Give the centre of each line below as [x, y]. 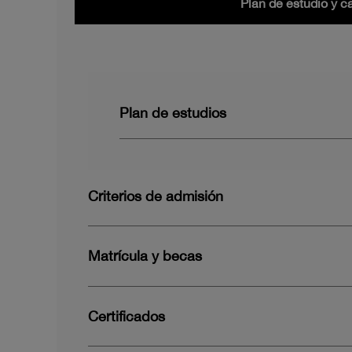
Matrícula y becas [145, 256]
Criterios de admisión [156, 196]
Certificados [126, 316]
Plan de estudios [173, 113]
